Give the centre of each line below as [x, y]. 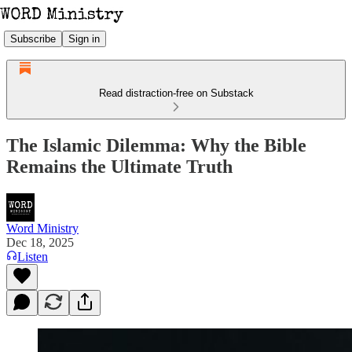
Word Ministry [42, 228]
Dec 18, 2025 [40, 242]
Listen [33, 256]
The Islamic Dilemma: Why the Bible [156, 145]
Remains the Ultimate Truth [119, 166]
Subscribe [33, 38]
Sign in [84, 38]
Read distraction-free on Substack [176, 93]
